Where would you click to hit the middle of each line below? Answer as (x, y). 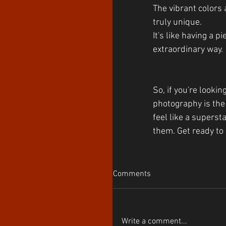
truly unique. (178, 23)
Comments (132, 174)
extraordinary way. (188, 50)
